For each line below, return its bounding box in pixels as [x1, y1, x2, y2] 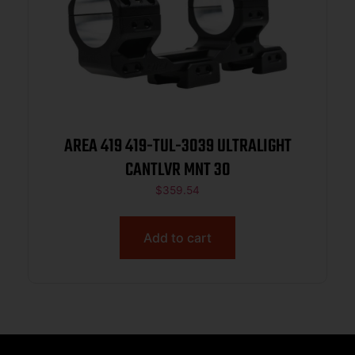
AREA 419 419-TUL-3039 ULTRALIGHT [63, 132, 217, 162]
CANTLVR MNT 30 [124, 156, 231, 185]
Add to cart [143, 229, 212, 246]
